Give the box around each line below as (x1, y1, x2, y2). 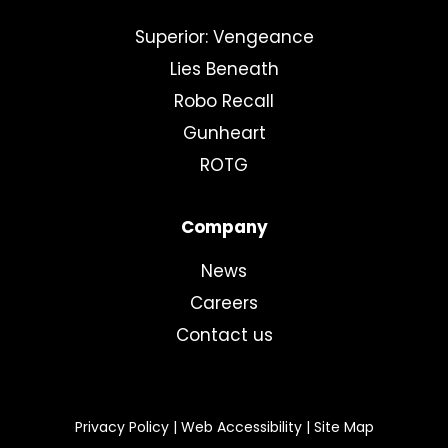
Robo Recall (174, 89, 274, 113)
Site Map (313, 417, 374, 437)
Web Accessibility (180, 417, 302, 437)
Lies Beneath (169, 57, 279, 81)
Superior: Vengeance (134, 25, 314, 49)
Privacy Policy (74, 417, 169, 437)
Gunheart (182, 121, 266, 145)
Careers (190, 291, 258, 315)
